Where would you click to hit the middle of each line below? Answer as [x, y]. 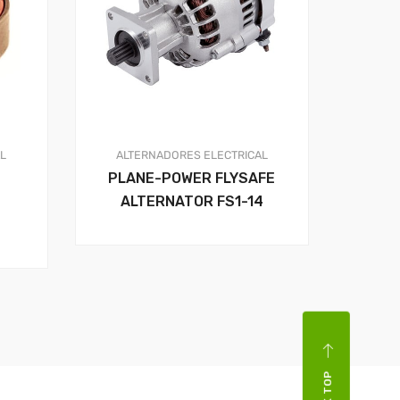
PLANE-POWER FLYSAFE [192, 178]
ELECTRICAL [235, 154]
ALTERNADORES [158, 154]
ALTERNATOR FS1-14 [192, 201]
